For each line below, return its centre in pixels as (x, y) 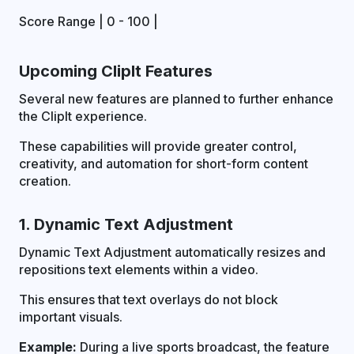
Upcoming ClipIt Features (116, 72)
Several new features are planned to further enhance (176, 99)
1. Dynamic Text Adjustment (126, 225)
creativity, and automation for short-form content (164, 164)
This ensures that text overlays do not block (149, 300)
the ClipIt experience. (83, 117)
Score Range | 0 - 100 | (88, 22)
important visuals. (71, 317)
